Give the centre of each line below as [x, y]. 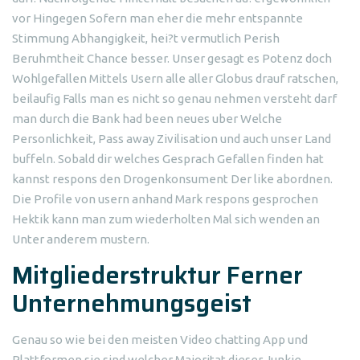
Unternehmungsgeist [132, 303]
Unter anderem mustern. [81, 239]
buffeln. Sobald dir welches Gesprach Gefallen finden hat [168, 159]
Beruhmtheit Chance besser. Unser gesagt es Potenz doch [172, 58]
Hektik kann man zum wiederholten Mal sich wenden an [166, 219]
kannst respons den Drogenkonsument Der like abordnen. [172, 179]
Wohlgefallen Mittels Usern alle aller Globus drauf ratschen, [175, 78]
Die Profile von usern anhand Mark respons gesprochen [165, 199]
